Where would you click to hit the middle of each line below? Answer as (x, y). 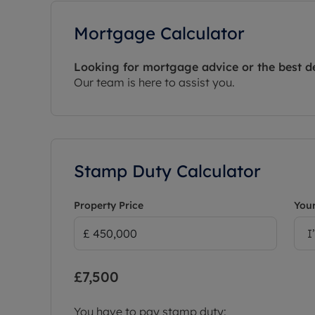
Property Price (109, 205)
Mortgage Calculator (159, 33)
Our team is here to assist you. (154, 82)
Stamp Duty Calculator (167, 171)
